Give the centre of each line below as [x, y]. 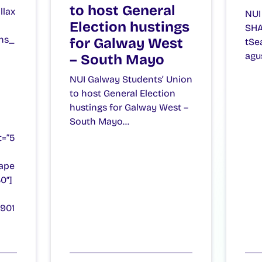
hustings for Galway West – [129, 107]
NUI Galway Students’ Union [131, 79]
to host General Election [122, 93]
